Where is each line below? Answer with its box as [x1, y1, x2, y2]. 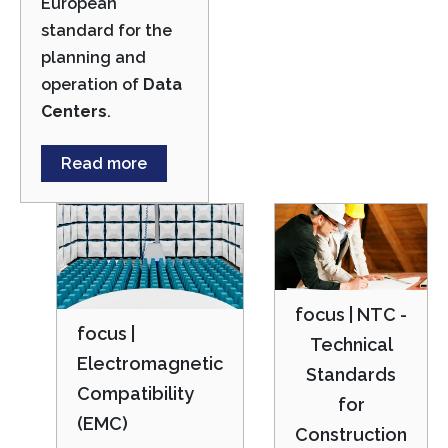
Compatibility [77, 383, 194, 405]
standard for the [41, 21, 172, 41]
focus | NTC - [295, 303, 407, 325]
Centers [41, 102, 107, 122]
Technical [309, 333, 393, 355]
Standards [306, 363, 396, 385]
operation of [41, 75, 143, 95]
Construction [295, 423, 407, 445]
